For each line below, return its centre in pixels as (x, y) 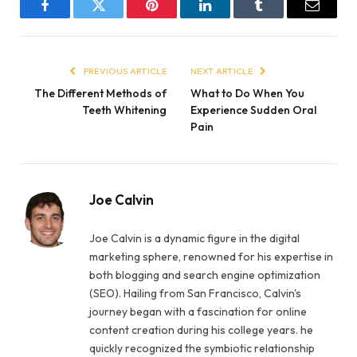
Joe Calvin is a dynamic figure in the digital (194, 238)
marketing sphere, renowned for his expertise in (211, 256)
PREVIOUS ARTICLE (124, 71)
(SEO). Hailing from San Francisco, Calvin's (195, 293)
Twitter (118, 17)
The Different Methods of (100, 93)
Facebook (72, 17)
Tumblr (279, 17)
